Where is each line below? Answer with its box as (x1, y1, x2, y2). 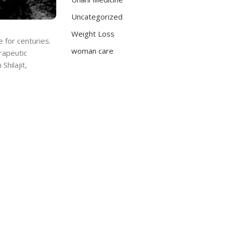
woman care (71, 46, 114, 56)
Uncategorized (71, 12, 123, 22)
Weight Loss (71, 29, 115, 39)
